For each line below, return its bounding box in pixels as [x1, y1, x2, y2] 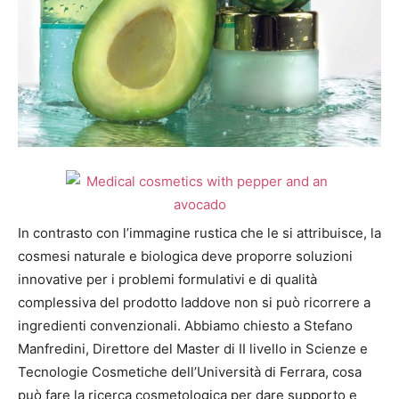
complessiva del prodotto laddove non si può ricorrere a [18, 294, 370, 312]
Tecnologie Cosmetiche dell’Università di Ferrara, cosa [18, 363, 362, 381]
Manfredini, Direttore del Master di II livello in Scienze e [18, 340, 368, 358]
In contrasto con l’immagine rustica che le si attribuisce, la [18, 224, 381, 242]
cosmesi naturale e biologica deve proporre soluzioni [18, 248, 353, 265]
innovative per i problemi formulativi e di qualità [18, 271, 317, 289]
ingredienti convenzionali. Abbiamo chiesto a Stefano [18, 317, 353, 335]
